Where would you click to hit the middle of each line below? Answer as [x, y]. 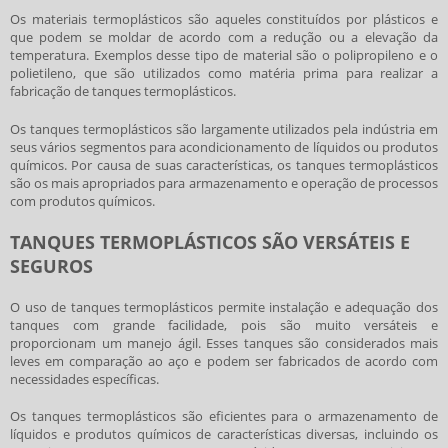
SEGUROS [51, 265]
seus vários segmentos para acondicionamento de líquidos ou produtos [224, 146]
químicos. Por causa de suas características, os [153, 164]
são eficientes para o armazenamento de [306, 416]
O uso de [40, 306]
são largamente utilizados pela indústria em [304, 128]
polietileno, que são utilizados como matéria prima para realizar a [224, 73]
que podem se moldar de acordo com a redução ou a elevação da [224, 37]
